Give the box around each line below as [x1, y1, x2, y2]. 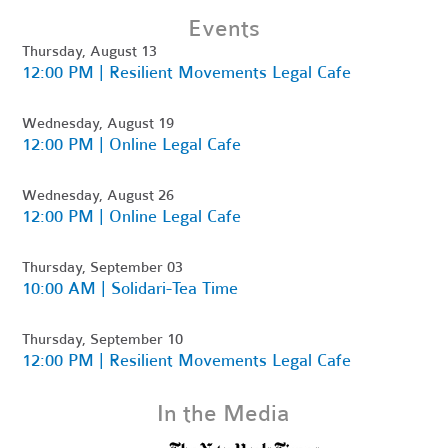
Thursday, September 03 [22, 257, 184, 276]
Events [187, 14, 260, 42]
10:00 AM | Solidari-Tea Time [22, 277, 239, 299]
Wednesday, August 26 [22, 185, 175, 204]
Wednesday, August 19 [22, 113, 175, 132]
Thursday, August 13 [22, 41, 158, 60]
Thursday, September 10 [22, 329, 184, 348]
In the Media [157, 399, 291, 427]
